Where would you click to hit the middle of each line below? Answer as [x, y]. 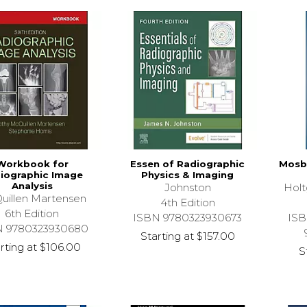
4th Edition [187, 202]
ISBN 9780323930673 [188, 217]
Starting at [167, 236]
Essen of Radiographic [188, 163]
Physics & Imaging [188, 174]
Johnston [187, 187]
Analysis [32, 185]
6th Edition [32, 213]
